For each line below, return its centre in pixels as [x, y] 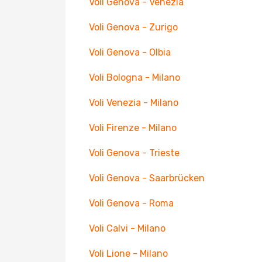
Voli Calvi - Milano [127, 228]
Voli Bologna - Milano [135, 77]
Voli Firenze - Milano [133, 128]
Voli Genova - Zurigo [133, 27]
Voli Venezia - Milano [134, 103]
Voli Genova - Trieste [134, 153]
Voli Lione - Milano [128, 254]
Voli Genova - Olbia [130, 52]
